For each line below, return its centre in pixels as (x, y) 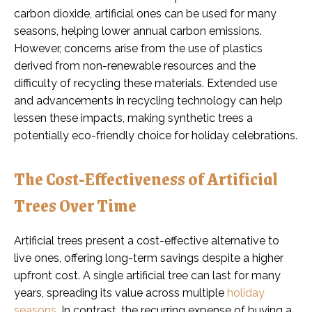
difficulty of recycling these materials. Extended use (146, 83)
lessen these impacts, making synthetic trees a (133, 118)
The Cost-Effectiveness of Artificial (146, 178)
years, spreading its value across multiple (120, 292)
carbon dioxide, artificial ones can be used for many (145, 13)
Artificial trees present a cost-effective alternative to (147, 240)
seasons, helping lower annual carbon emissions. (138, 31)
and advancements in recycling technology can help (148, 100)
